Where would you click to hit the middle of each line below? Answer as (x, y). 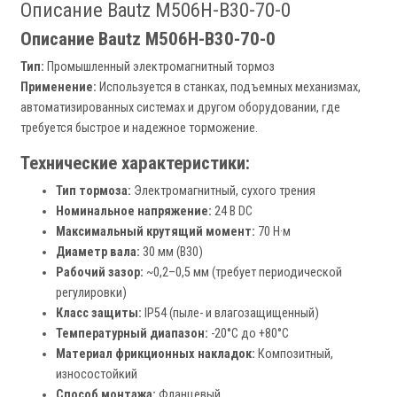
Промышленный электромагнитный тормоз (160, 67)
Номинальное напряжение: (134, 212)
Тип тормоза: (93, 191)
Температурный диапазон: (132, 334)
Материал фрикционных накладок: (156, 354)
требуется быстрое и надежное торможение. (139, 128)
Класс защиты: (99, 314)
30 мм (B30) (171, 253)
